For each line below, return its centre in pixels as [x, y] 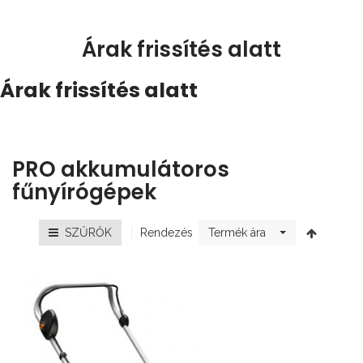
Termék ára [237, 233]
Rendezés [166, 232]
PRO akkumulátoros [121, 170]
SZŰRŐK [85, 233]
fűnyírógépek [84, 192]
